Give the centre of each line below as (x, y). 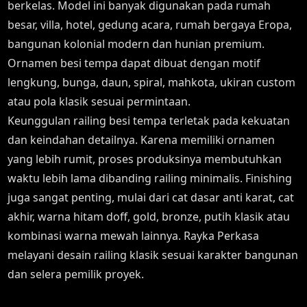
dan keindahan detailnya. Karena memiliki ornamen (142, 140)
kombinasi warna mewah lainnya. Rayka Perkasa (134, 236)
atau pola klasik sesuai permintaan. (99, 101)
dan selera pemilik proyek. (76, 274)
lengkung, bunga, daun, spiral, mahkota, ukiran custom (152, 82)
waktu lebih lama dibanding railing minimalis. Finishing (150, 178)
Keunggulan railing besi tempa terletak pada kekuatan (149, 121)
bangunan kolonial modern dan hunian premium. (136, 44)
